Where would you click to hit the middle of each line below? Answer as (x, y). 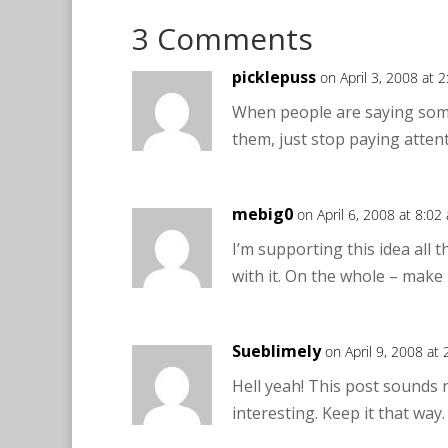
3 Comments (222, 38)
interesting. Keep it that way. (338, 413)
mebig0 (262, 214)
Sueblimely (276, 351)
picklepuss (274, 77)
